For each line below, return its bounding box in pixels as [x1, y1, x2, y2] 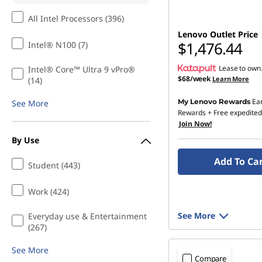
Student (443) [28, 160, 80, 171]
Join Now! [179, 119, 212, 129]
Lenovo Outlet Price [178, 29, 258, 40]
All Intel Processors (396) [28, 13, 124, 24]
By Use [12, 134, 39, 146]
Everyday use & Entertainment [28, 211, 147, 222]
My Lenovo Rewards [178, 97, 250, 106]
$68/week [178, 74, 211, 84]
